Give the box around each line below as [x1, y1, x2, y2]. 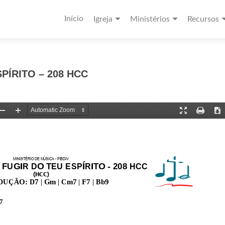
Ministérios [130, 15, 170, 23]
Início [64, 15, 83, 23]
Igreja [93, 15, 113, 23]
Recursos [187, 15, 219, 23]
